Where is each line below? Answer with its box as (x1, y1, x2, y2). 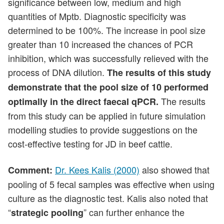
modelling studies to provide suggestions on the (8, 123, 197, 136)
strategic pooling (11, 206, 83, 219)
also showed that (139, 163, 209, 176)
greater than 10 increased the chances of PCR (8, 37, 193, 51)
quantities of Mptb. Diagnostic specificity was (8, 9, 186, 23)
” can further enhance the (83, 205, 184, 219)
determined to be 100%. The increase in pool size (8, 23, 205, 37)
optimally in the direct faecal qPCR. (8, 95, 158, 108)
